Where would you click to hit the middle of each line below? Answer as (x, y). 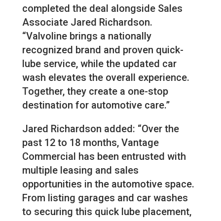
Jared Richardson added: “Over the (100, 129)
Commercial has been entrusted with (104, 156)
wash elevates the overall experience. (106, 77)
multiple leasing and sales (80, 170)
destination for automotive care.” (96, 105)
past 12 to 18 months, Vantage (90, 142)
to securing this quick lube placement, (107, 211)
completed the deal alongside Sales (102, 8)
